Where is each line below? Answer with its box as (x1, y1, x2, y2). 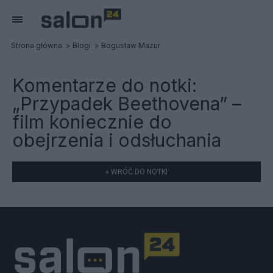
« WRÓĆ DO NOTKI (105, 168, 168, 176)
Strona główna (11, 41, 62, 50)
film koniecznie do (12, 111, 172, 133)
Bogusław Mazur (101, 41, 160, 50)
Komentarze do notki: (12, 74, 197, 96)
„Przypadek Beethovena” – (12, 93, 241, 115)
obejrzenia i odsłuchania (12, 129, 221, 151)
